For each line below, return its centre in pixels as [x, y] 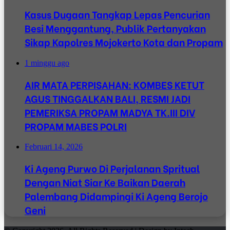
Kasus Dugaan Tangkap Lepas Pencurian [117, 14]
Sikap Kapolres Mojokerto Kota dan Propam [124, 42]
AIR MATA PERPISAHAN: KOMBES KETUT [114, 84]
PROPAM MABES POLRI [76, 126]
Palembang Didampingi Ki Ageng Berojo [116, 196]
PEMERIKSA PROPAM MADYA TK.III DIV [110, 112]
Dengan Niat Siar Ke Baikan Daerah [105, 182]
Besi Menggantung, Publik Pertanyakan [115, 28]
